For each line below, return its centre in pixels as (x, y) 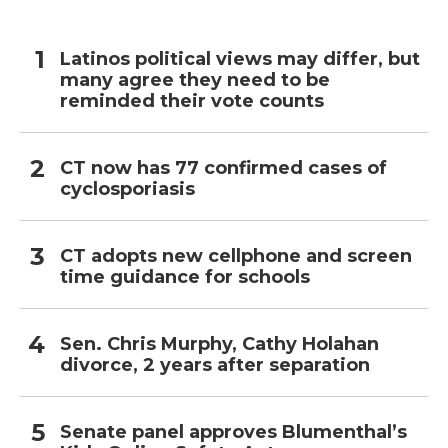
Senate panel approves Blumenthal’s (233, 432)
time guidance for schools (185, 277)
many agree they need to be (195, 80)
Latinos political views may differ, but (240, 59)
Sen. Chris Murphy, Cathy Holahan (219, 344)
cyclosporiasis (127, 189)
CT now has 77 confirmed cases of (223, 168)
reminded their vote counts (192, 101)
